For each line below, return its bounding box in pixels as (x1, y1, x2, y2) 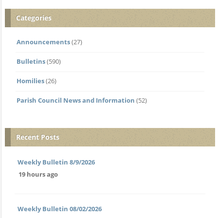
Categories (16, 13, 52, 22)
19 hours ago (18, 169, 58, 179)
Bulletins (17, 56, 45, 66)
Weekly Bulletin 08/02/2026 (18, 204, 102, 213)
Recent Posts (16, 132, 59, 142)
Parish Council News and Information (17, 95, 135, 105)
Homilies (17, 76, 44, 85)
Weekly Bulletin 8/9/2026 (18, 157, 95, 166)
